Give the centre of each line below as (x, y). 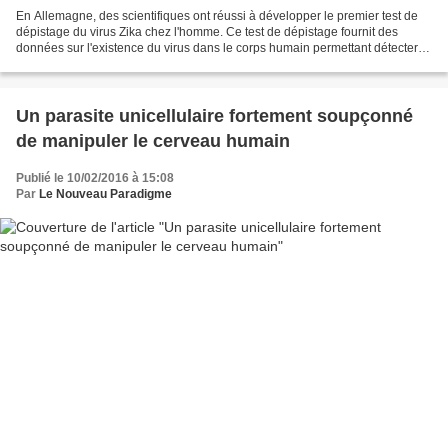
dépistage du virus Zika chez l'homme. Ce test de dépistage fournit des (207, 32)
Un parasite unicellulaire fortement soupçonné (214, 116)
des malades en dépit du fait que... (109, 64)
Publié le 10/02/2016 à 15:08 (95, 178)
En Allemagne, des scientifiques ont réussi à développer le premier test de (217, 16)
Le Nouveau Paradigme (105, 194)
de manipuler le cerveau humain (153, 141)
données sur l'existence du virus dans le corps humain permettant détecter (217, 48)
